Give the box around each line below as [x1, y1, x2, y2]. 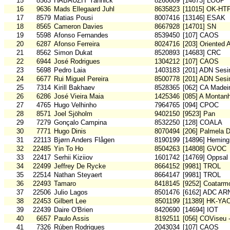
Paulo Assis [54, 215, 89, 223]
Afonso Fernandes [54, 31, 108, 40]
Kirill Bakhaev [54, 84, 95, 92]
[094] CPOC [183, 101, 219, 109]
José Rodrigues [54, 57, 100, 66]
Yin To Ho [54, 145, 83, 153]
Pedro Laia [54, 66, 86, 74]
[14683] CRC [183, 49, 221, 57]
